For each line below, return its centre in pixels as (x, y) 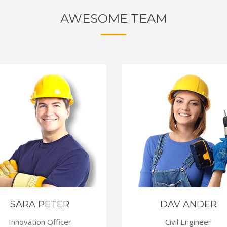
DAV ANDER (188, 204)
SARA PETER (40, 204)
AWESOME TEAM (113, 19)
